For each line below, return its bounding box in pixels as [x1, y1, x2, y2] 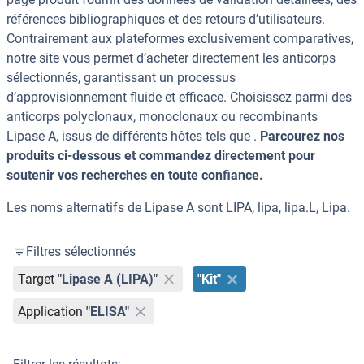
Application [18, 303, 84, 319]
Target [18, 271, 55, 287]
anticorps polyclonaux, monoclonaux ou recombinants [6, 109, 318, 125]
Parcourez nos [260, 128, 344, 145]
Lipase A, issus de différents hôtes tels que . [6, 128, 260, 145]
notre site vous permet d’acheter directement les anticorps [6, 50, 336, 67]
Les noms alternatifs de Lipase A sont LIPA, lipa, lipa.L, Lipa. [6, 200, 350, 216]
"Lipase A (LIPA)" [58, 271, 158, 287]
